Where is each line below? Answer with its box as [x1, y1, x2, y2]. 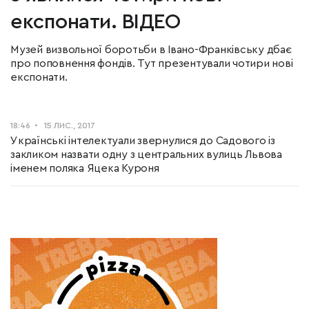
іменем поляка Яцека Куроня [10, 163, 159, 174]
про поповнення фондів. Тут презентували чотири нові [10, 58, 293, 69]
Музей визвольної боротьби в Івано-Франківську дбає [10, 44, 292, 55]
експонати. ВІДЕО [10, 12, 180, 32]
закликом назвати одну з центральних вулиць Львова [10, 149, 282, 160]
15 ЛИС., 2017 [44, 121, 95, 130]
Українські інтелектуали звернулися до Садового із [10, 135, 275, 146]
